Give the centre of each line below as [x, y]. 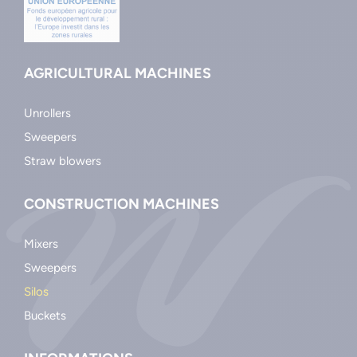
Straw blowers [63, 161]
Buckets [45, 315]
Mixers [41, 243]
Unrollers [47, 113]
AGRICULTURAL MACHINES [118, 73]
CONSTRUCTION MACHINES [122, 204]
